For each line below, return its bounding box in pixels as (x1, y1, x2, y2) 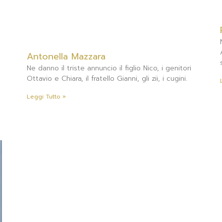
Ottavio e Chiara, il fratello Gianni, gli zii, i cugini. (27, 73, 187, 84)
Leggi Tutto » (27, 92, 66, 101)
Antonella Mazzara (27, 49, 106, 63)
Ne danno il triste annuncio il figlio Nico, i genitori (27, 62, 191, 73)
